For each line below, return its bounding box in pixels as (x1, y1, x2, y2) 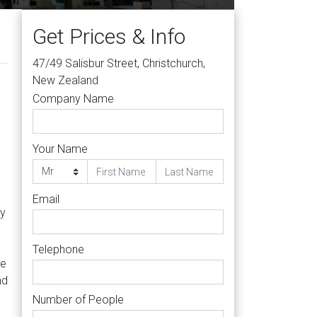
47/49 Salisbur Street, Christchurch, (33, 57, 205, 70)
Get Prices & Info (33, 24, 185, 49)
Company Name (33, 92, 114, 105)
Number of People (33, 293, 124, 306)
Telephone (33, 243, 84, 256)
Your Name (33, 142, 88, 156)
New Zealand (33, 74, 98, 87)
